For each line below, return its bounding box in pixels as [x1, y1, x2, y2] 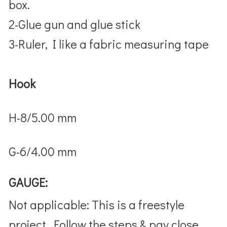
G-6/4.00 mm [9, 143, 77, 159]
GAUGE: [9, 174, 48, 190]
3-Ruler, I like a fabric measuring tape [9, 35, 209, 52]
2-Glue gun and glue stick [9, 16, 141, 32]
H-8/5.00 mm [9, 109, 77, 125]
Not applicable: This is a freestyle [9, 196, 185, 212]
